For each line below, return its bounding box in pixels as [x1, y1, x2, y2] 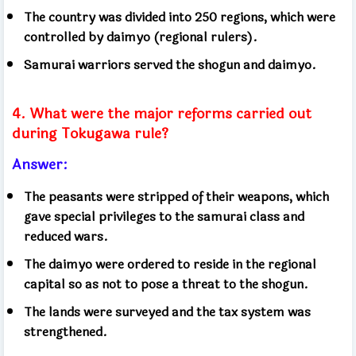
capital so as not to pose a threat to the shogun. [24, 273, 308, 294]
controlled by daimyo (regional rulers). [24, 26, 257, 47]
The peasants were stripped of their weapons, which [24, 186, 329, 207]
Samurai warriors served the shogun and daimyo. [24, 54, 316, 75]
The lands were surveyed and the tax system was [24, 301, 311, 322]
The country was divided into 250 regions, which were [24, 6, 335, 27]
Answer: [12, 153, 68, 176]
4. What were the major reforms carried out [12, 102, 311, 125]
